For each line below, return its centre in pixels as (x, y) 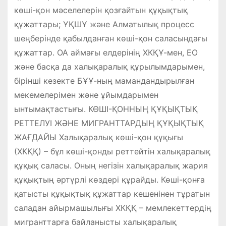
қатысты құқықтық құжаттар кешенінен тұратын (112, 194)
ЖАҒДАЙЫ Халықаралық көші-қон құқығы (98, 137)
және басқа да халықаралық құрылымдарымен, (109, 67)
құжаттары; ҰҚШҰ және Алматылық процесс (104, 24)
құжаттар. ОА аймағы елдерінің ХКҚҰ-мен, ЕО (106, 53)
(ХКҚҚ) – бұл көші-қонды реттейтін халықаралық (112, 152)
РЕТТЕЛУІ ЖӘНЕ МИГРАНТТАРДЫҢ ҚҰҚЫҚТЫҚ (109, 123)
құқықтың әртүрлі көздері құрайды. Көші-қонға (109, 180)
